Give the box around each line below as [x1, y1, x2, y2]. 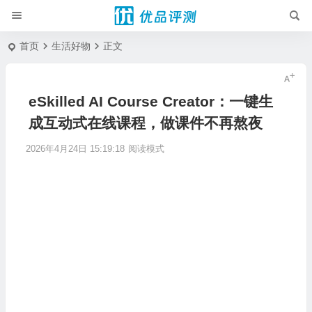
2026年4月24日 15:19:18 [25, 143, 125, 154]
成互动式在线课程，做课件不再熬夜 [28, 115, 263, 131]
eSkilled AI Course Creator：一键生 [28, 93, 273, 109]
